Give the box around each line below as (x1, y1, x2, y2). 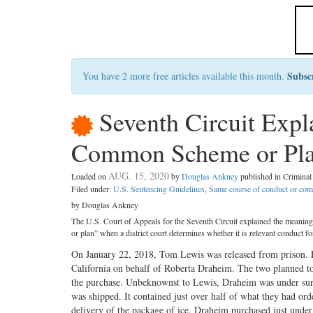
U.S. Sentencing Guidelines (113, 183, 205, 195)
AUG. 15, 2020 (108, 169, 169, 183)
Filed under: (71, 183, 113, 195)
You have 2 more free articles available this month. (82, 69, 287, 82)
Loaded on (71, 170, 108, 182)
